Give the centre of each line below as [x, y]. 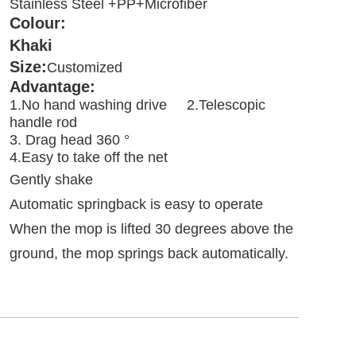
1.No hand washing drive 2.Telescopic [138, 104]
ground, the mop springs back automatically [147, 253]
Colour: [43, 23]
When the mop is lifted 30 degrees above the [152, 228]
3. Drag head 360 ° [96, 139]
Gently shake [52, 179]
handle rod [44, 122]
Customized [85, 67]
